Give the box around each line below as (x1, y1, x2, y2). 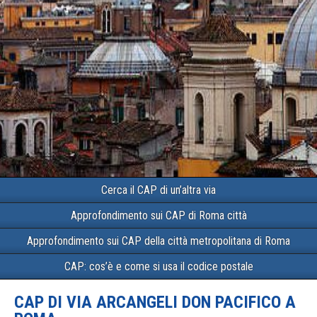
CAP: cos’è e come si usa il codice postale (64, 260, 253, 273)
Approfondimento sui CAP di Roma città (70, 209, 247, 222)
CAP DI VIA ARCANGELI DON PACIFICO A (14, 292, 296, 312)
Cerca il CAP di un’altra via (101, 183, 216, 197)
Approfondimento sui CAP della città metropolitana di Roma (27, 234, 290, 248)
